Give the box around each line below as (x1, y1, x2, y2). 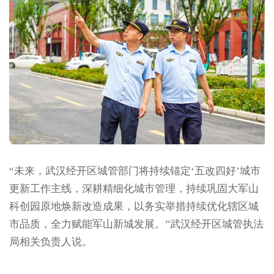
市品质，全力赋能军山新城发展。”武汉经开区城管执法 (9, 218, 264, 231)
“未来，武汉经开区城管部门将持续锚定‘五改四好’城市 (9, 165, 261, 177)
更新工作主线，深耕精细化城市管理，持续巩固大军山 (9, 183, 259, 195)
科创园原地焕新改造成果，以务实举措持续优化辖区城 (9, 201, 259, 213)
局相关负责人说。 (9, 236, 92, 248)
